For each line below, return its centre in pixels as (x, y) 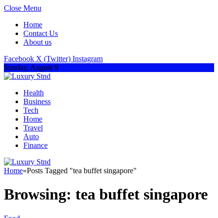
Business (37, 101)
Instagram (88, 59)
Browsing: (40, 194)
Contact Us (41, 33)
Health (34, 93)
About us (37, 42)
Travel (33, 128)
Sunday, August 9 (31, 67)
